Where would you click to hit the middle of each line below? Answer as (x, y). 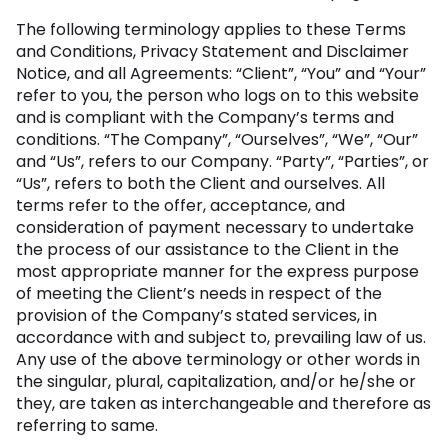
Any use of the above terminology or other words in (218, 359)
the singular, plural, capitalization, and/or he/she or (216, 381)
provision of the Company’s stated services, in (196, 315)
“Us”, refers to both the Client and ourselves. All (200, 183)
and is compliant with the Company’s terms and (205, 117)
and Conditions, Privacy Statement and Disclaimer (212, 51)
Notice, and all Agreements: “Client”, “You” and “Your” (221, 73)
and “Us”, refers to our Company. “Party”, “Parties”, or (222, 161)
